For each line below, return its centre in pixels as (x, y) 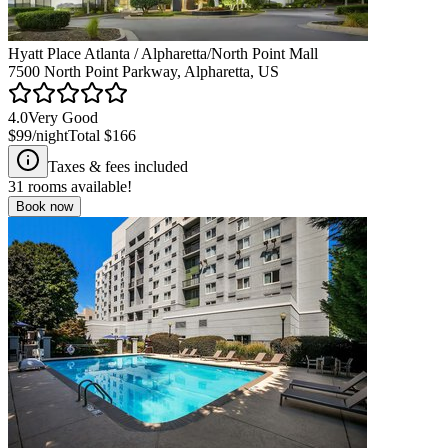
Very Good (63, 117)
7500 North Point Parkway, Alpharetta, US (143, 71)
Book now (44, 206)
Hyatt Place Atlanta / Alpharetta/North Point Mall (163, 53)
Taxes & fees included (118, 166)
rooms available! (78, 186)
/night (50, 135)
